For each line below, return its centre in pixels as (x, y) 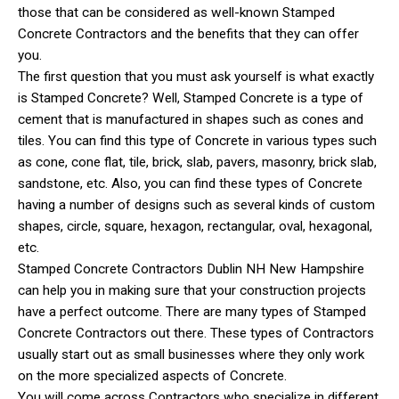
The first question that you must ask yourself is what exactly (196, 76)
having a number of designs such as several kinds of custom (196, 204)
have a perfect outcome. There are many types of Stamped (192, 311)
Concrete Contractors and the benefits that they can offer (188, 33)
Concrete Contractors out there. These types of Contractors (196, 333)
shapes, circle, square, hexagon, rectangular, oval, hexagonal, (195, 226)
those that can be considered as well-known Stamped (176, 12)
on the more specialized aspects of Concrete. (152, 375)
